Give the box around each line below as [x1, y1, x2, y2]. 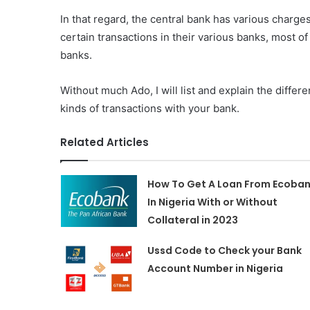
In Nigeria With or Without [147, 195, 277, 209]
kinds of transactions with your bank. [60, 102, 239, 115]
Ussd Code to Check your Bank [147, 244, 302, 257]
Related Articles [60, 135, 149, 149]
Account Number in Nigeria [147, 262, 283, 275]
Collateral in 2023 [147, 213, 238, 227]
